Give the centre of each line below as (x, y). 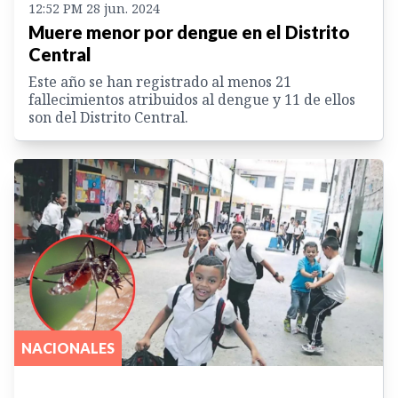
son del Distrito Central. (108, 117)
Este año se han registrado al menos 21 (160, 81)
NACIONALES (68, 348)
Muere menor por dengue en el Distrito (189, 32)
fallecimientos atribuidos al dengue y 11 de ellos (192, 99)
